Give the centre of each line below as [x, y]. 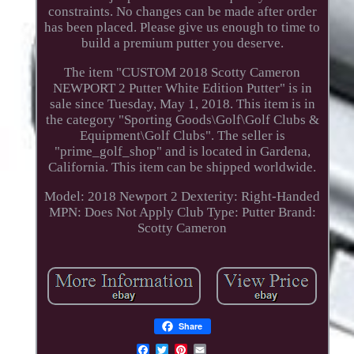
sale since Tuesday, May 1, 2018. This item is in [182, 104]
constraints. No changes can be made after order [182, 11]
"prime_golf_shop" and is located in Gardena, [182, 151]
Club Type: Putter [226, 212]
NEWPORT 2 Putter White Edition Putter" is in [182, 88]
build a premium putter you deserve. [182, 43]
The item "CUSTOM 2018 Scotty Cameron [183, 72]
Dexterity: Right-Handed [251, 196]
